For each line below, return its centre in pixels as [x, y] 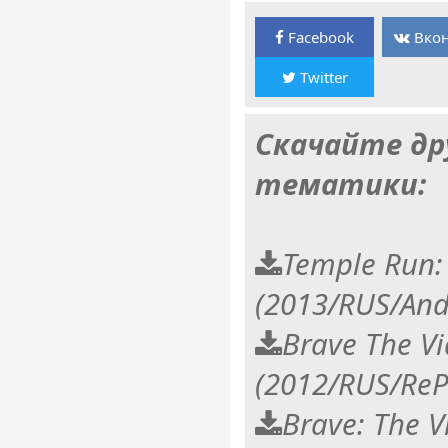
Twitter [321, 76]
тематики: [340, 183]
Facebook [319, 36]
